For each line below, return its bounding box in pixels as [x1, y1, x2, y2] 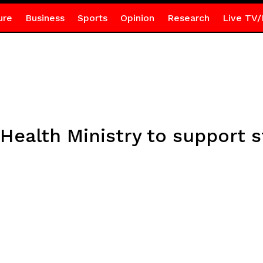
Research [167, 12, 210, 23]
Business [25, 12, 65, 23]
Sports [77, 12, 107, 23]
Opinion [120, 12, 154, 23]
